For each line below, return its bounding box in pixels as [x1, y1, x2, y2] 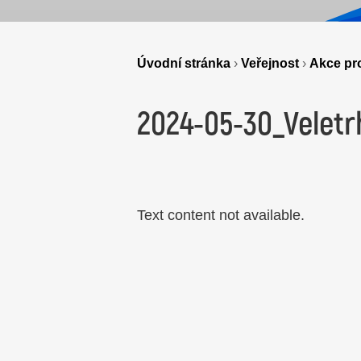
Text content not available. [137, 207, 305, 224]
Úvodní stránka [137, 55, 230, 70]
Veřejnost [241, 55, 299, 70]
